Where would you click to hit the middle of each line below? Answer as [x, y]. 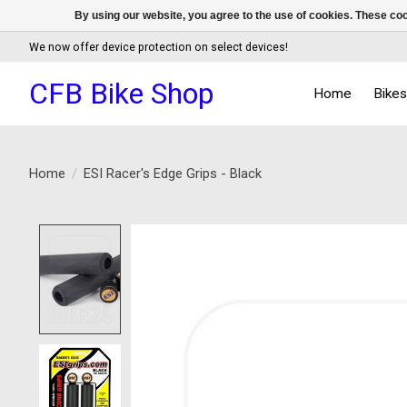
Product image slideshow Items [244, 234]
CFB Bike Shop [121, 93]
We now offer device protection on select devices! [159, 47]
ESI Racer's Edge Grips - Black [172, 173]
